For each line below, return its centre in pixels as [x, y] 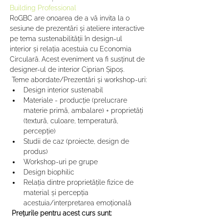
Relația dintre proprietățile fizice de [79, 182]
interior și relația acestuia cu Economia [72, 49]
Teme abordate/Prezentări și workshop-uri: [78, 80]
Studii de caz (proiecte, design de [77, 141]
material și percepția [57, 193]
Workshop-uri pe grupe [61, 162]
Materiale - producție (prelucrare [76, 100]
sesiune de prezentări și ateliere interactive [78, 28]
